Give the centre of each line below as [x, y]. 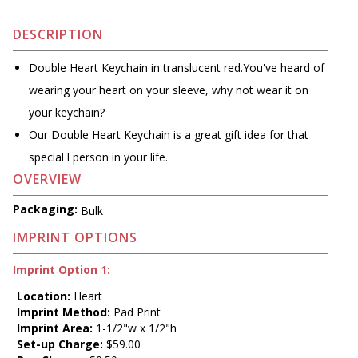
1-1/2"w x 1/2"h [135, 328]
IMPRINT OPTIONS [75, 237]
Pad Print [135, 312]
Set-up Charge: [60, 344]
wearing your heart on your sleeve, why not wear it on [169, 90]
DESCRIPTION [58, 35]
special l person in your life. [98, 157]
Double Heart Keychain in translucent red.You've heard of [177, 68]
